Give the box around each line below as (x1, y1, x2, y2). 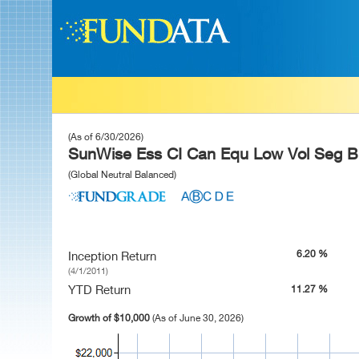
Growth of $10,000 (68, 312, 152, 324)
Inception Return (68, 248, 156, 263)
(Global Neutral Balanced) (68, 168, 176, 180)
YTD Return (68, 282, 131, 296)
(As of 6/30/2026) (68, 131, 143, 143)
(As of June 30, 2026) (152, 312, 244, 324)
